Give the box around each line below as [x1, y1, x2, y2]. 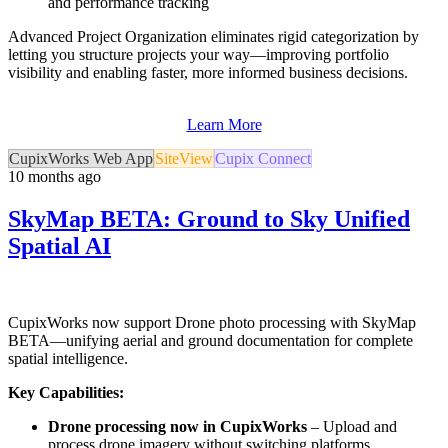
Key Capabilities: [8, 383, 124, 401]
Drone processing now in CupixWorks [48, 417, 307, 435]
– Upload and [307, 417, 397, 435]
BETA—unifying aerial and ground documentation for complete [8, 331, 413, 349]
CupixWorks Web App [9, 149, 153, 167]
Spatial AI [8, 232, 111, 259]
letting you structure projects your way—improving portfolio [8, 45, 389, 63]
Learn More [186, 115, 262, 133]
